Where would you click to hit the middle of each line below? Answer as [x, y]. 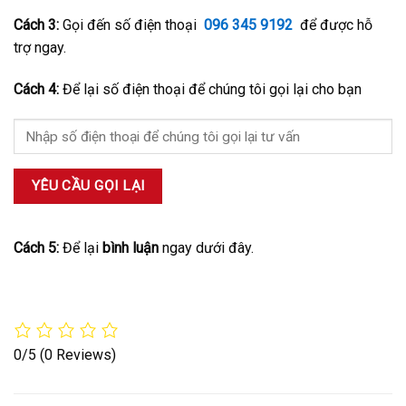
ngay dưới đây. [206, 248]
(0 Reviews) [78, 355]
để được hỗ [336, 24]
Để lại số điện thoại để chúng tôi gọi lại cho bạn [210, 89]
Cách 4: [36, 89]
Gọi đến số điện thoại [131, 24]
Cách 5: [36, 248]
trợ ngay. [40, 47]
